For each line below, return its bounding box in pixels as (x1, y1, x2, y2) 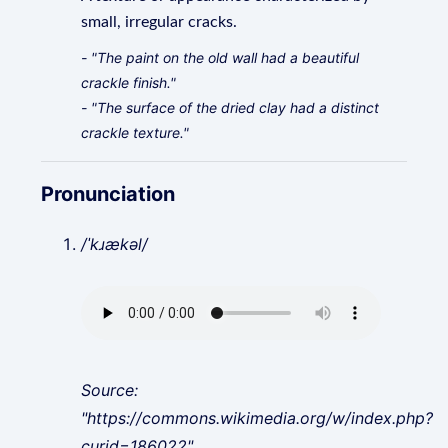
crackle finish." (81, 74, 177, 91)
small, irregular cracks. (81, 14, 238, 30)
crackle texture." (81, 124, 190, 141)
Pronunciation (41, 182, 176, 206)
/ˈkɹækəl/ (81, 234, 149, 254)
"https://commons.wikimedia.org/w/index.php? (81, 408, 434, 428)
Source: (81, 380, 139, 400)
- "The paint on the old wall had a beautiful (81, 49, 360, 66)
